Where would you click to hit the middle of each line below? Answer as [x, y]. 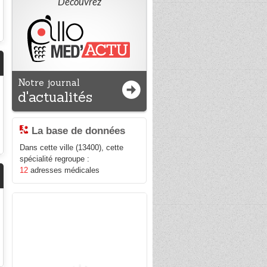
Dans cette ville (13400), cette [72, 148]
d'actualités [55, 97]
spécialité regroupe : [55, 159]
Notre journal [49, 83]
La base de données [79, 131]
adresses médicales [64, 170]
